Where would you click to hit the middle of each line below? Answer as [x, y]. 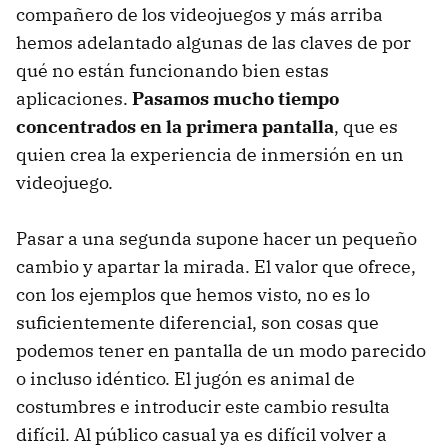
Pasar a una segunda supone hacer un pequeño [216, 239]
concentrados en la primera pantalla [175, 127]
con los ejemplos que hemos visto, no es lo [193, 295]
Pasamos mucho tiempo [235, 99]
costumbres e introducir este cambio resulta [203, 407]
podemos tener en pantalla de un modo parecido [221, 351]
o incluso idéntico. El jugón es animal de [185, 379]
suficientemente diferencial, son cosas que [197, 323]
